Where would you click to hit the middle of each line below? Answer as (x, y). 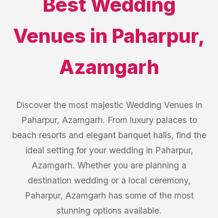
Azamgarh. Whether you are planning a (109, 165)
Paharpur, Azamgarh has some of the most (109, 195)
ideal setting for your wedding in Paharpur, (109, 150)
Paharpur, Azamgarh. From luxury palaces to (109, 120)
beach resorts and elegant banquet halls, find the (109, 135)
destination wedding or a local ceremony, (109, 180)
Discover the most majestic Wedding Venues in (109, 105)
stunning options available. (109, 210)
